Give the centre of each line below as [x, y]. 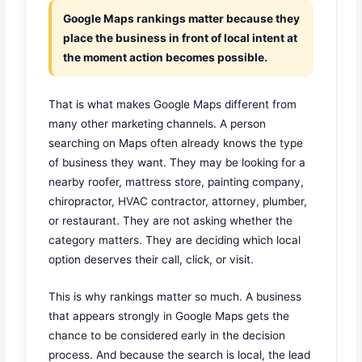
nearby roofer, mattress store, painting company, [177, 181]
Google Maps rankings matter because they [182, 19]
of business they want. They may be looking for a [177, 162]
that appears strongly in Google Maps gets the [169, 316]
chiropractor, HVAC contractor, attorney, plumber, [178, 201]
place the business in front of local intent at [181, 38]
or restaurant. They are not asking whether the [171, 220]
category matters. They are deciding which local [175, 240]
